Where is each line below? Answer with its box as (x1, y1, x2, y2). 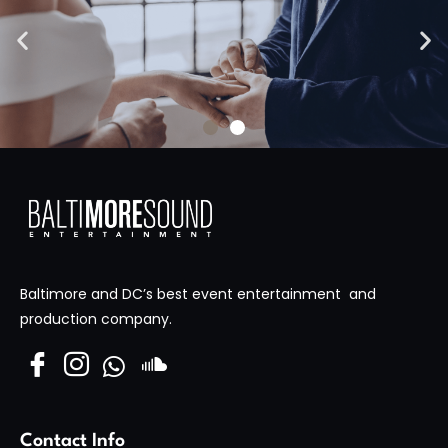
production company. (20, 308, 172, 329)
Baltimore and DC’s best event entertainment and (20, 283, 376, 304)
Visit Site (118, 271, 183, 289)
